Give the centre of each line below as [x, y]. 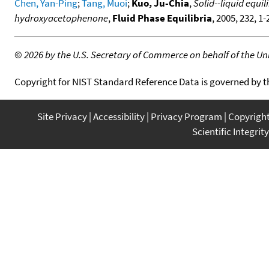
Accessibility [119, 116]
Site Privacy [62, 116]
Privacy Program [186, 116]
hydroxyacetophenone [61, 18]
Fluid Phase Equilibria [162, 18]
